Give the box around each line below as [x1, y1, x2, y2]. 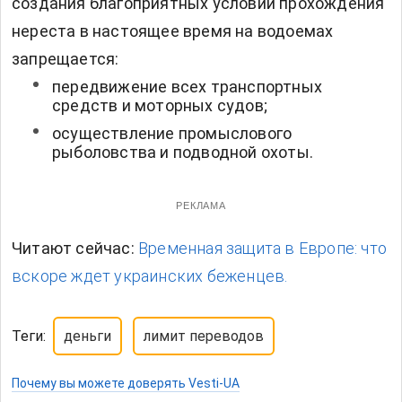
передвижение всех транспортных [52, 77, 322, 97]
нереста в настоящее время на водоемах [12, 22, 334, 41]
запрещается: [12, 49, 119, 69]
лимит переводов [144, 328, 264, 345]
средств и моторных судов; [52, 96, 267, 116]
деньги [64, 328, 111, 345]
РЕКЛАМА [175, 200, 227, 212]
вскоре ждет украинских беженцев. [12, 267, 288, 286]
